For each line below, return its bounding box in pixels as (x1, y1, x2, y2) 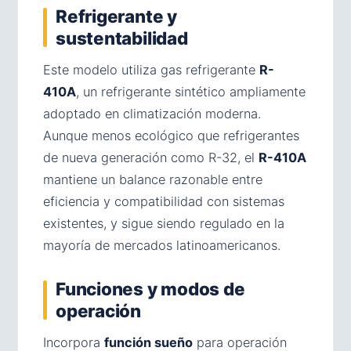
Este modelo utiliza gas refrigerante (43, 61, 259, 78)
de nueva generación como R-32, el (43, 149, 259, 165)
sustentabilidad (56, 27, 188, 49)
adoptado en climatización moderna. (43, 105, 261, 121)
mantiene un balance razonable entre (43, 171, 262, 187)
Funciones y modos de (56, 277, 245, 299)
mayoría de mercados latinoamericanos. (43, 237, 280, 253)
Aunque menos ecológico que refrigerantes (43, 127, 299, 143)
